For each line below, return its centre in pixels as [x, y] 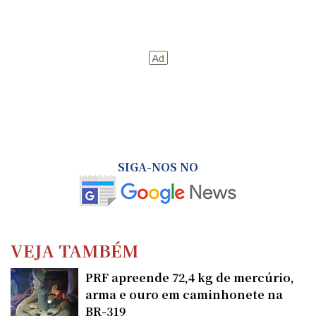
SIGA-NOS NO [158, 166]
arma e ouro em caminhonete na [184, 294]
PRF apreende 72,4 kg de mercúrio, [190, 277]
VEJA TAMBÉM [75, 250]
